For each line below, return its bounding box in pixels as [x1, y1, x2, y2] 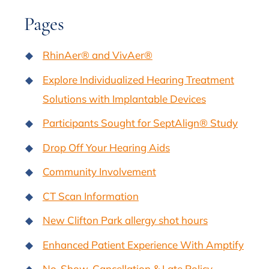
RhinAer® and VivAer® [42, 49, 153, 62]
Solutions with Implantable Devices [42, 92, 206, 105]
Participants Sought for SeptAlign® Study [42, 116, 238, 130]
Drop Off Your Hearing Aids [42, 141, 170, 154]
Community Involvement [42, 165, 156, 178]
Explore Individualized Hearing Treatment [42, 73, 234, 86]
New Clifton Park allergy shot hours [42, 214, 208, 227]
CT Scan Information [42, 189, 139, 202]
